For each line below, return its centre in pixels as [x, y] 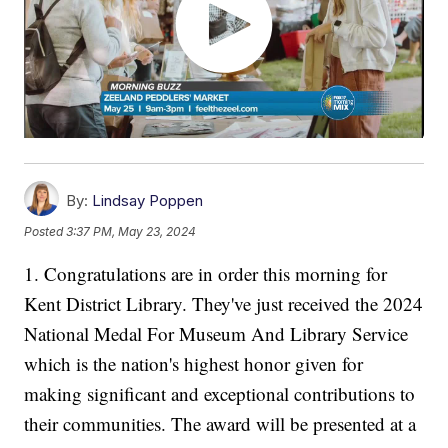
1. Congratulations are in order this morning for [206, 274]
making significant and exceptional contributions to [220, 394]
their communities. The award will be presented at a [220, 424]
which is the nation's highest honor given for [194, 364]
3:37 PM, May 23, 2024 [131, 232]
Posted [45, 232]
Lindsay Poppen [148, 201]
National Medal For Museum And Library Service [216, 334]
